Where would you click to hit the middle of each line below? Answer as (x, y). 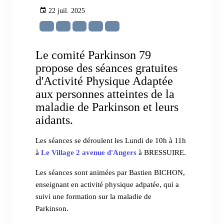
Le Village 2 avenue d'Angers (89, 153)
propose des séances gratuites (107, 68)
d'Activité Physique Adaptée (104, 81)
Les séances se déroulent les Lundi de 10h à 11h (111, 141)
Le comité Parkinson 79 (93, 55)
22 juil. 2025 (67, 10)
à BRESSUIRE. (162, 153)
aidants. (56, 120)
